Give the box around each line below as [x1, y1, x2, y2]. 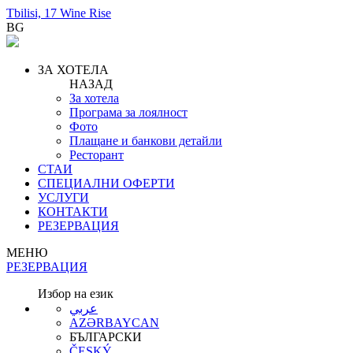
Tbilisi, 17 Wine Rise [6, 6, 111, 20]
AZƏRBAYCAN [69, 316, 159, 329]
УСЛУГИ [38, 191, 89, 204]
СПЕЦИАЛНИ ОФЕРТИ [38, 176, 175, 190]
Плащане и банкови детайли [69, 134, 222, 147]
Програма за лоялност [69, 106, 188, 119]
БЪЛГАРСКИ [69, 330, 142, 344]
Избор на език [38, 287, 113, 300]
